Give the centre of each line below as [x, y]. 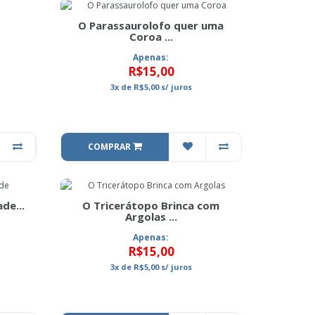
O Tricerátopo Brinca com [151, 205]
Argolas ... [151, 217]
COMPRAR [110, 147]
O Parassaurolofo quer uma [151, 25]
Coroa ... [151, 37]
